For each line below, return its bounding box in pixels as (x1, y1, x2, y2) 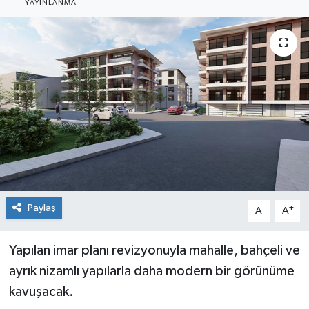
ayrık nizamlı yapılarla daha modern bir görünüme (8, 263, 295, 278)
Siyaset (37, 19, 80, 30)
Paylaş (27, 202, 56, 213)
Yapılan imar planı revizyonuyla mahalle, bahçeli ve (8, 243, 300, 257)
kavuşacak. (8, 284, 74, 299)
